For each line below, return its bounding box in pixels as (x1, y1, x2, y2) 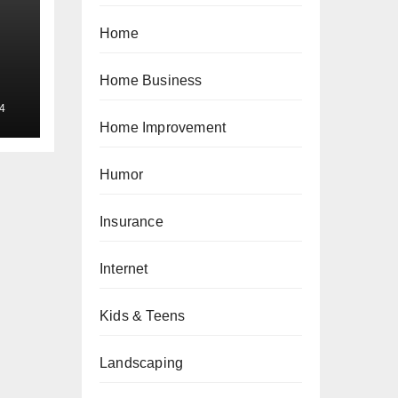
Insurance (99, 214, 163, 229)
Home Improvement (99, 120, 227, 135)
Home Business (99, 73, 203, 88)
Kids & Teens (99, 308, 186, 323)
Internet (99, 261, 148, 276)
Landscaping (99, 355, 184, 370)
